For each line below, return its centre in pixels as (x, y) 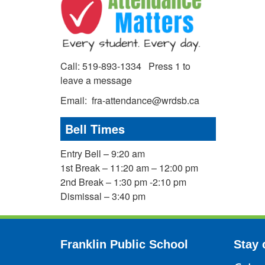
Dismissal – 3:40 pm (103, 196)
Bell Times (95, 128)
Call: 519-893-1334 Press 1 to (125, 66)
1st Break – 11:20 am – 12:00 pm (129, 167)
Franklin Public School (124, 244)
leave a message (96, 80)
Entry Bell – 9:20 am (103, 153)
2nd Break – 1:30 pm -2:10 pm (123, 182)
